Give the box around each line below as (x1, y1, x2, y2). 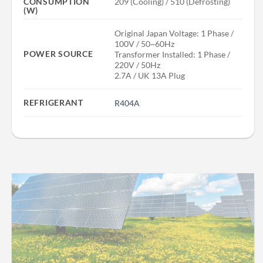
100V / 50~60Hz (114, 38, 175, 49)
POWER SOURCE (23, 49, 93, 59)
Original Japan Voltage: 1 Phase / (114, 28, 234, 38)
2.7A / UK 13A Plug (114, 70, 186, 80)
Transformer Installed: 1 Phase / (114, 49, 231, 59)
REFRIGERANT (23, 97, 83, 108)
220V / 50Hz (114, 59, 161, 70)
